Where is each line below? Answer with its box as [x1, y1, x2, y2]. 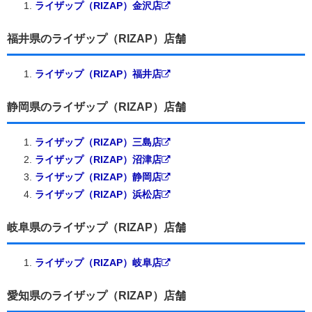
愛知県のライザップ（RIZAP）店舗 [7, 289, 186, 302]
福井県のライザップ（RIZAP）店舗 [7, 32, 186, 45]
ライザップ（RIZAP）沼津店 [35, 153, 162, 165]
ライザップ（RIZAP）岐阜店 [35, 256, 162, 268]
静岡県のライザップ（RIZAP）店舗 [7, 100, 186, 113]
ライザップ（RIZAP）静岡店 [35, 171, 162, 182]
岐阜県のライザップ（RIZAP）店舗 [7, 221, 186, 233]
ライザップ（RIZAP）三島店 [35, 136, 162, 148]
